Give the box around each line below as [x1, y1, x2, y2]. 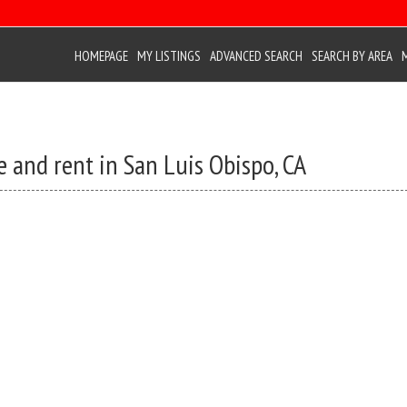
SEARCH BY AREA [312, 47, 392, 65]
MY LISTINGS [137, 47, 201, 65]
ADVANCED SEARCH [210, 47, 303, 65]
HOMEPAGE [74, 47, 128, 65]
